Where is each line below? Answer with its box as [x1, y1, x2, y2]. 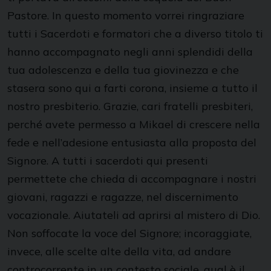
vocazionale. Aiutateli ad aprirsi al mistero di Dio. [7, 208, 260, 222]
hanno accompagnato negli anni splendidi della [7, 45, 253, 59]
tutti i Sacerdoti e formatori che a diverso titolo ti [7, 27, 263, 41]
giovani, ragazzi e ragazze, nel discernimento [7, 190, 238, 204]
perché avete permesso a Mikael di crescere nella [7, 117, 260, 131]
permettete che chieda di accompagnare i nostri [7, 172, 256, 186]
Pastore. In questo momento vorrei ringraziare [7, 8, 244, 22]
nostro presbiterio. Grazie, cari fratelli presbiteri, [7, 99, 253, 113]
